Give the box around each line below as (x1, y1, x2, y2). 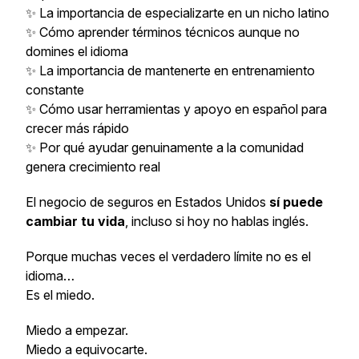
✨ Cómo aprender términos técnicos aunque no (26, 24, 300, 40)
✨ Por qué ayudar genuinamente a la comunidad (26, 139, 304, 155)
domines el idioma (26, 43, 128, 59)
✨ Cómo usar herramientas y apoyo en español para (26, 101, 327, 117)
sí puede (269, 194, 323, 210)
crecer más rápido (26, 120, 129, 136)
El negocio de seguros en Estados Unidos (26, 194, 269, 210)
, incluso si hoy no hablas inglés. (125, 213, 309, 229)
